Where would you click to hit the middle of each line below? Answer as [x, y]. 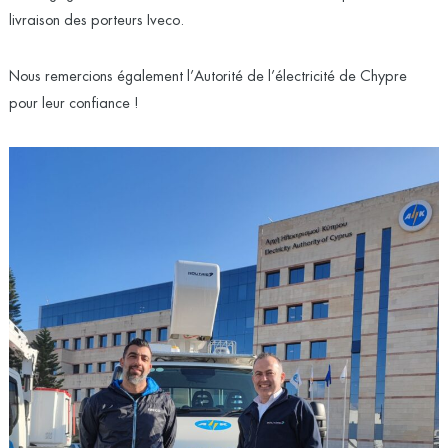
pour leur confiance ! [73, 104]
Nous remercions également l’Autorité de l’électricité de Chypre [207, 77]
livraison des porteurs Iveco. [96, 21]
